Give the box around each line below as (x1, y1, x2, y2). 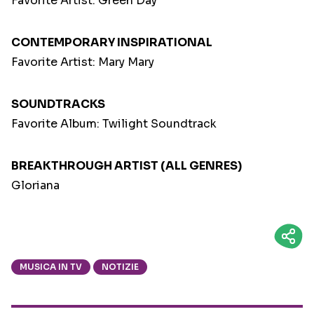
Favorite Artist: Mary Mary (11, 55, 154, 70)
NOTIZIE (102, 261, 139, 273)
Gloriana (11, 178, 60, 193)
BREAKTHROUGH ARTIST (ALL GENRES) (11, 158, 242, 174)
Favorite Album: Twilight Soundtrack (11, 116, 217, 132)
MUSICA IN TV (20, 261, 82, 273)
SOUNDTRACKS (11, 97, 105, 112)
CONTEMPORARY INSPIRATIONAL (11, 35, 212, 50)
